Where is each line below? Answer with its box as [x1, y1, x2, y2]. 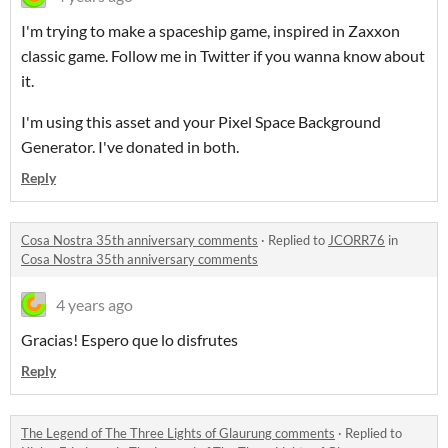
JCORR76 [328, 232, 385, 249]
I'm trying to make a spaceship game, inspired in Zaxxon [21, 21, 400, 41]
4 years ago [56, 295, 133, 315]
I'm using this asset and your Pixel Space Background [21, 112, 381, 132]
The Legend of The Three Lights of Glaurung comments [21, 425, 335, 442]
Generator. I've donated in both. [21, 137, 239, 157]
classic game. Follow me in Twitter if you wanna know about [21, 46, 425, 66]
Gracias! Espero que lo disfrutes [21, 330, 238, 350]
